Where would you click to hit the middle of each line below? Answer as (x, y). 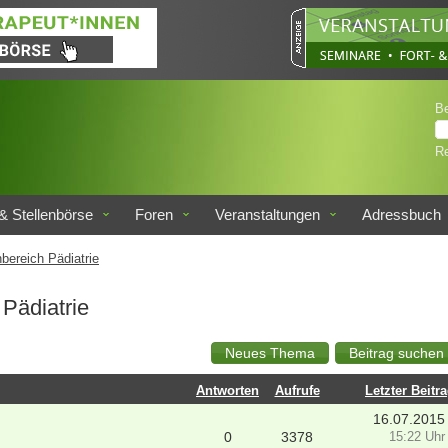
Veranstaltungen (267, 214)
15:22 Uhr (417, 437)
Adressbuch (401, 214)
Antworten (227, 391)
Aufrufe (297, 391)
